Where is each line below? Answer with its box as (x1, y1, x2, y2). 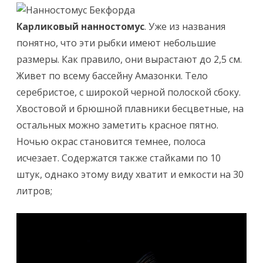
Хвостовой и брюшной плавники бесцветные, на (16, 102, 244, 115)
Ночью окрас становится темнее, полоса (16, 135, 205, 148)
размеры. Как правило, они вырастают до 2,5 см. (16, 53, 242, 66)
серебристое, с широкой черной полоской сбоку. (16, 86, 241, 99)
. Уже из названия (144, 20, 225, 33)
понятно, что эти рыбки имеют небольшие (16, 36, 216, 49)
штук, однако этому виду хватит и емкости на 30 (16, 168, 244, 181)
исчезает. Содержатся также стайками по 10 (16, 151, 221, 164)
